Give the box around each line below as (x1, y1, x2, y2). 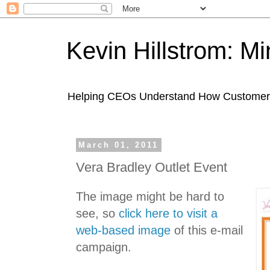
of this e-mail (171, 224, 243, 237)
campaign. (76, 240, 131, 254)
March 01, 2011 (78, 140, 159, 149)
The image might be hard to (76, 190, 224, 204)
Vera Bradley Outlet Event (76, 159, 227, 175)
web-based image (76, 224, 171, 237)
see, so (76, 207, 119, 221)
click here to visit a (119, 207, 218, 221)
